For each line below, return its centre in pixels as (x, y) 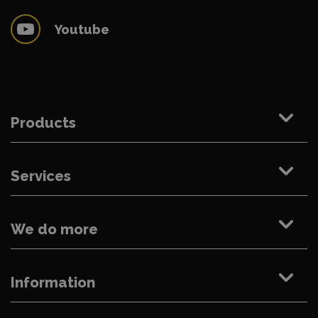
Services (41, 176)
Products (43, 123)
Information (53, 283)
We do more (54, 230)
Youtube (82, 29)
